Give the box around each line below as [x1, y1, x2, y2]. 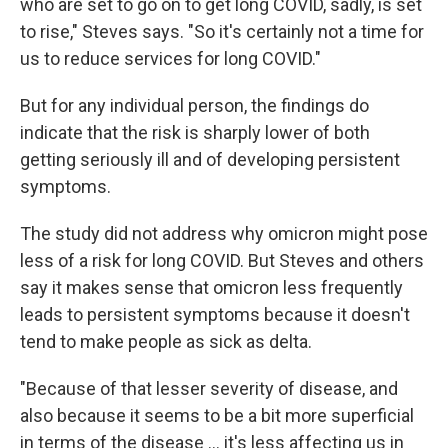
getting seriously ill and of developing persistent [20, 149, 400, 170]
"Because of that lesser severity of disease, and [20, 378, 398, 399]
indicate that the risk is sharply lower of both [20, 122, 370, 143]
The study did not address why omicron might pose [20, 223, 428, 244]
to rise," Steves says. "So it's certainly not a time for [20, 21, 424, 42]
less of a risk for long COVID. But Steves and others [20, 250, 424, 271]
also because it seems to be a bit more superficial [20, 405, 414, 426]
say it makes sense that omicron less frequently [20, 277, 403, 298]
